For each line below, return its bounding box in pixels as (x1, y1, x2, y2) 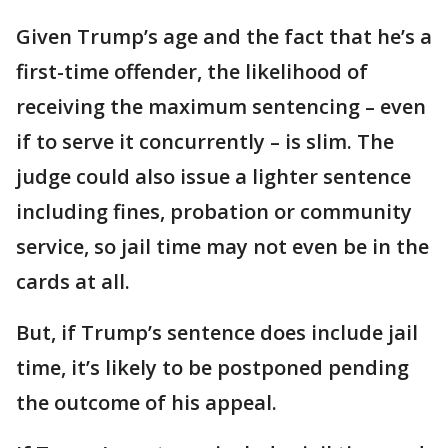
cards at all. (16, 268, 135, 295)
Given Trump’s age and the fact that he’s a (16, 23, 432, 50)
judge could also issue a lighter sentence (16, 163, 411, 190)
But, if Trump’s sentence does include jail (16, 319, 418, 346)
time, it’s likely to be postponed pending (16, 354, 409, 381)
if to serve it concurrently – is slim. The (16, 128, 394, 155)
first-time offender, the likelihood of (16, 58, 368, 85)
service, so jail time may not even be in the (16, 233, 429, 260)
